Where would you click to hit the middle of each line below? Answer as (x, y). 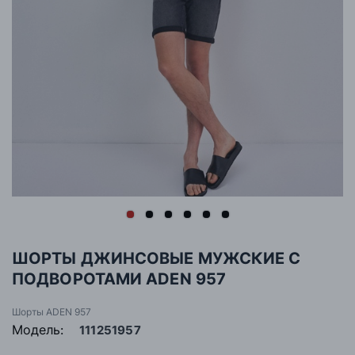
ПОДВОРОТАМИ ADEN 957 (119, 279)
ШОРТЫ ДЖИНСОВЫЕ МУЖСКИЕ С (157, 259)
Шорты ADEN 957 (52, 312)
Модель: (38, 330)
